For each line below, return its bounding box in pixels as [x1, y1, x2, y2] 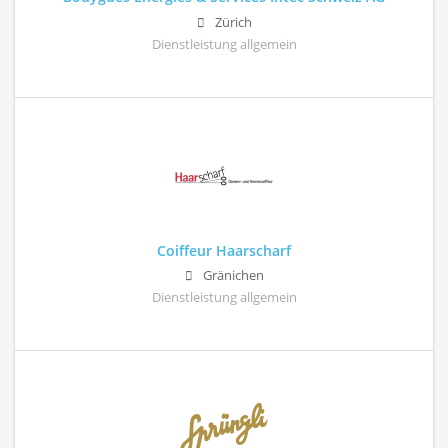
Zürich [214, 13, 252, 31]
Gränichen [202, 266, 264, 284]
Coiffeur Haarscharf [157, 240, 291, 260]
